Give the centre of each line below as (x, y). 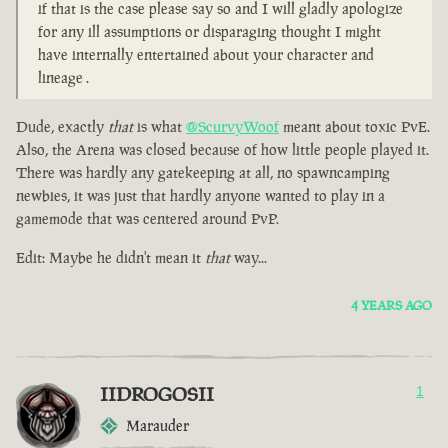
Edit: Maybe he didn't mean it (110, 258)
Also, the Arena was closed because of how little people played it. (222, 150)
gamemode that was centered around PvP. (147, 219)
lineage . (63, 78)
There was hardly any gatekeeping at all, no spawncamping (203, 173)
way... (248, 258)
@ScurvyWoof (232, 127)
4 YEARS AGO (391, 306)
